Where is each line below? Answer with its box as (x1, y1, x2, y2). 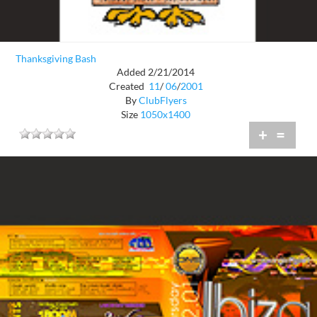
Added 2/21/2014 (117, 66, 195, 79)
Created (108, 80, 146, 93)
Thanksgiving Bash (16, 52, 96, 65)
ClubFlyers (138, 94, 187, 107)
